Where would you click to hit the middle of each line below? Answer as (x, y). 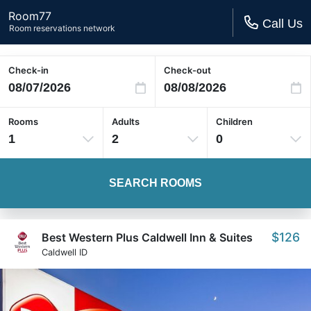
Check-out (187, 70)
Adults (126, 121)
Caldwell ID (65, 252)
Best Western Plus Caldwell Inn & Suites (147, 237)
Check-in (28, 70)
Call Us (283, 23)
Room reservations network (62, 28)
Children (234, 121)
